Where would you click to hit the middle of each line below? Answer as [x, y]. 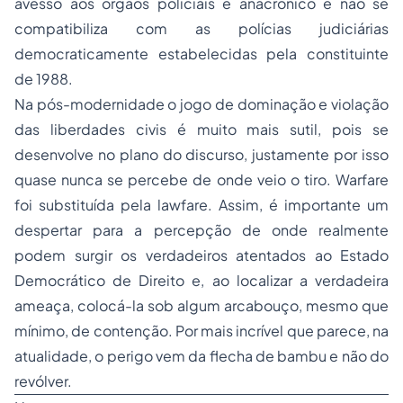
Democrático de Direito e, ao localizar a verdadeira [201, 281]
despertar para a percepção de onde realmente [201, 230]
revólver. [43, 381]
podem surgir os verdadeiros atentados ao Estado [201, 255]
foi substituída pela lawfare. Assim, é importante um [201, 205]
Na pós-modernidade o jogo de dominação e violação [201, 104]
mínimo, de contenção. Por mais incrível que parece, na [201, 331]
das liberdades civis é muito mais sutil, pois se [201, 130]
